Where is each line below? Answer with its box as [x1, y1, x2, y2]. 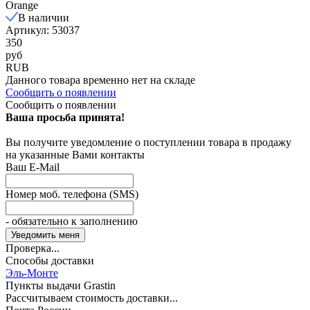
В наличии [18, 11, 69, 24]
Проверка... [6, 241, 60, 254]
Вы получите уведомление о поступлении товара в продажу [6, 136, 291, 148]
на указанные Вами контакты [6, 148, 145, 161]
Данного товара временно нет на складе [6, 73, 195, 86]
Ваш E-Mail [6, 161, 60, 173]
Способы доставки [6, 254, 94, 266]
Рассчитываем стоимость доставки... [6, 291, 178, 304]
